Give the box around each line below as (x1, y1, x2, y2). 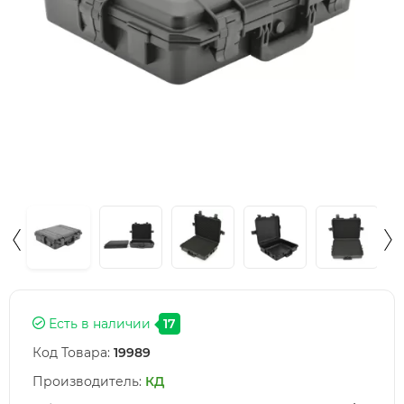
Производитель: (32, 373, 142, 390)
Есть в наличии (45, 316, 151, 332)
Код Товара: (32, 344, 110, 361)
